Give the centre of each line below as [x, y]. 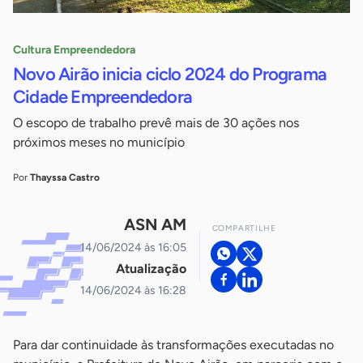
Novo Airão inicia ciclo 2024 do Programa [170, 75]
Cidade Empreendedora [102, 97]
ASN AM [155, 225]
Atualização [151, 269]
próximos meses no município [99, 143]
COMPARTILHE [244, 228]
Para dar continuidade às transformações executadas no [173, 345]
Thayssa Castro [65, 178]
